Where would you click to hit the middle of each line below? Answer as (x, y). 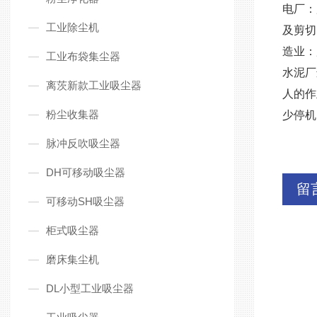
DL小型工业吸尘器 (90, 288)
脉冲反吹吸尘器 (83, 143)
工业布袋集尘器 (83, 56)
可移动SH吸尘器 (85, 201)
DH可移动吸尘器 (86, 172)
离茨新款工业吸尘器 (94, 85)
